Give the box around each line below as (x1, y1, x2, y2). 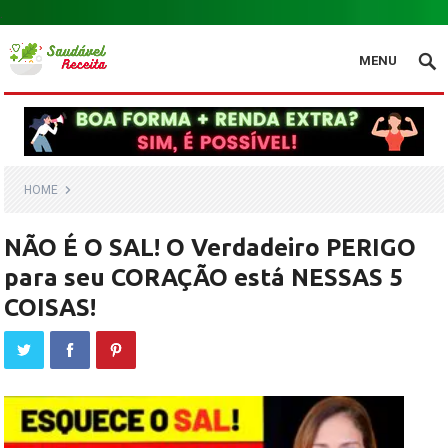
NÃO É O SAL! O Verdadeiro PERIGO (4, 234, 417, 261)
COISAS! (4, 294, 97, 321)
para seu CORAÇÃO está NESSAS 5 (4, 264, 404, 291)
